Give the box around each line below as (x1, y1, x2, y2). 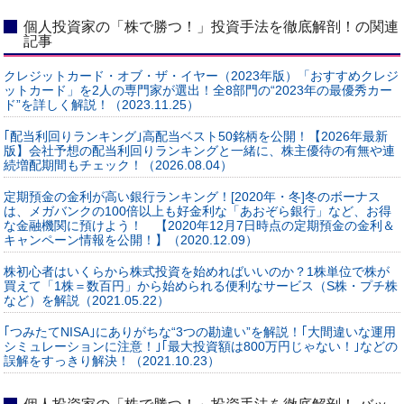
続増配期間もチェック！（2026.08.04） (4, 158, 234, 173)
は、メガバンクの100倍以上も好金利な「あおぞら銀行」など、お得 (4, 204, 392, 219)
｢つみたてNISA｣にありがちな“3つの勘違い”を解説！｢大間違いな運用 (4, 325, 397, 340)
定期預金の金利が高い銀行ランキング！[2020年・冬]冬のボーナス (4, 189, 381, 205)
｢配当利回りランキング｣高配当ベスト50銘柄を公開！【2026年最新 (4, 129, 389, 144)
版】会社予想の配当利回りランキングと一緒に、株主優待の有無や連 (4, 143, 396, 159)
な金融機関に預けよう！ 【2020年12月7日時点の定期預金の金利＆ (4, 218, 396, 234)
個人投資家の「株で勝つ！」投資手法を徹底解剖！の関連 (23, 19, 399, 35)
